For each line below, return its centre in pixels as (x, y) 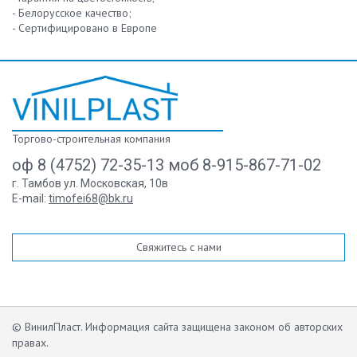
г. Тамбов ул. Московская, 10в (90, 183)
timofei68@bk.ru (91, 198)
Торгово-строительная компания (91, 139)
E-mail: (30, 198)
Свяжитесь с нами (178, 247)
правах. (30, 343)
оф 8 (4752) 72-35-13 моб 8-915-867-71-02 (167, 165)
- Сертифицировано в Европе (84, 28)
